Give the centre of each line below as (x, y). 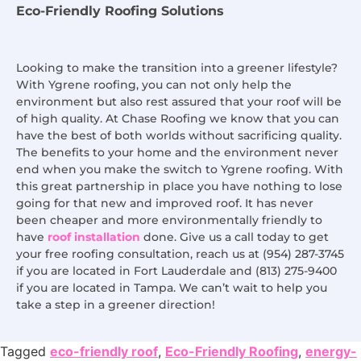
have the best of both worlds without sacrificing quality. (179, 136)
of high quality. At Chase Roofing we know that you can (178, 119)
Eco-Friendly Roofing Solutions (120, 11)
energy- (331, 351)
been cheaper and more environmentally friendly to (169, 220)
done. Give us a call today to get (234, 237)
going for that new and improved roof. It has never (165, 203)
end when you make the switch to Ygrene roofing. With (180, 170)
